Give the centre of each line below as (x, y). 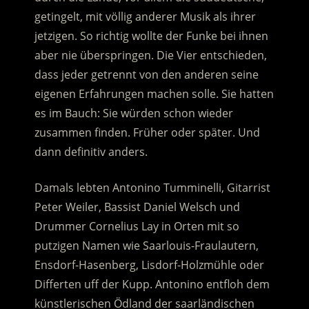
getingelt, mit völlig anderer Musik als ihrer (145, 17)
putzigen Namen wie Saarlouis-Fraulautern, (146, 246)
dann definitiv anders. (91, 152)
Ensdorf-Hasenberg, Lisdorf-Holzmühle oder (149, 265)
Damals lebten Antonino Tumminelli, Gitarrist (152, 188)
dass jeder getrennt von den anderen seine (146, 75)
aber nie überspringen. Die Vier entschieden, (150, 56)
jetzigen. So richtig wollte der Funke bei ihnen (151, 36)
